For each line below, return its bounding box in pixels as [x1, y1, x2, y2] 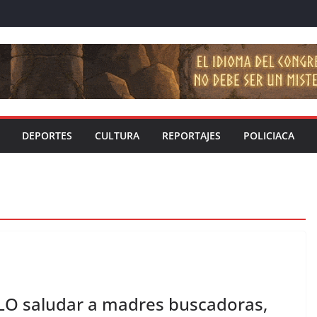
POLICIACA [243, 129, 294, 143]
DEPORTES [22, 129, 72, 143]
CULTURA [95, 129, 139, 143]
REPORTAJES [162, 129, 221, 143]
